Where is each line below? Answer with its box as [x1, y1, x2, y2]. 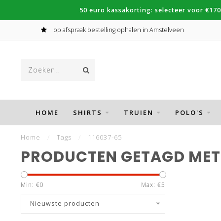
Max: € [141, 181, 161, 189]
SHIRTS [73, 108, 102, 117]
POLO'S [175, 108, 204, 117]
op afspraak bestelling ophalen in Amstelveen [51, 26, 184, 34]
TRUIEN [123, 108, 153, 117]
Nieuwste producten [30, 199, 100, 208]
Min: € [21, 181, 40, 189]
